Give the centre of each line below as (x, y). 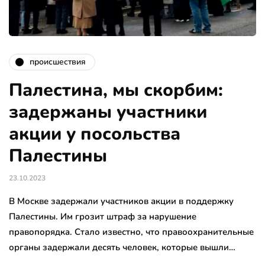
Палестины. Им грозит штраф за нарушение (103, 216)
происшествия (58, 62)
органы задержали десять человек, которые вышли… (122, 247)
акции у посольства (95, 134)
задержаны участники (108, 112)
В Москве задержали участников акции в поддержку (121, 201)
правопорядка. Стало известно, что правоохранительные (131, 232)
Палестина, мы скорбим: (116, 90)
